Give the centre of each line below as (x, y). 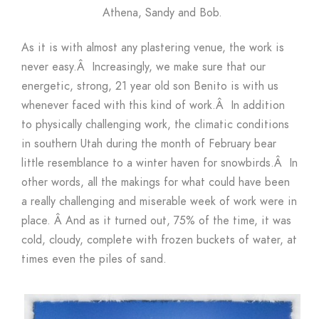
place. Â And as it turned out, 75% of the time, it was (156, 221)
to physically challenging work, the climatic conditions (155, 125)
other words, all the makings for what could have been (156, 183)
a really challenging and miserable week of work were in (159, 202)
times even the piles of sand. (94, 260)
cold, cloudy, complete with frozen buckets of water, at (159, 240)
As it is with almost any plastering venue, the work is (153, 48)
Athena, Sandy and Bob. (162, 13)
